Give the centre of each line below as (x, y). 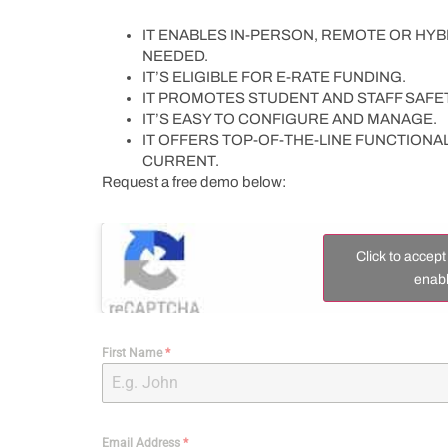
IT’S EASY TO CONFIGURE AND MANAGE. (289, 118)
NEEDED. (175, 55)
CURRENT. (180, 160)
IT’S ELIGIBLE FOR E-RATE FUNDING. (274, 76)
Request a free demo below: (194, 181)
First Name (133, 352)
